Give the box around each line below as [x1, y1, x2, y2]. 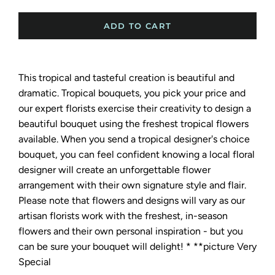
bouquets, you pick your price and [96, 87, 246, 99]
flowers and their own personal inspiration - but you [18, 225, 243, 237]
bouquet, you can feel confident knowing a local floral [18, 149, 255, 160]
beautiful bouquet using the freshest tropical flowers [18, 118, 249, 130]
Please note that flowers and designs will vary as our [18, 195, 245, 206]
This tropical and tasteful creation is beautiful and [18, 72, 234, 83]
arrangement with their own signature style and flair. [18, 179, 246, 191]
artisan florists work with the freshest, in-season [18, 210, 228, 222]
